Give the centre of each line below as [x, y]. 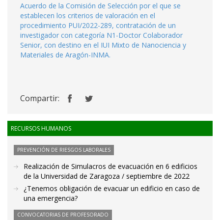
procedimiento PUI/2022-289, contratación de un [98, 25]
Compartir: [40, 98]
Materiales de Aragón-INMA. [65, 55]
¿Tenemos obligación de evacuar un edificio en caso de [112, 188]
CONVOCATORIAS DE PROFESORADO [63, 215]
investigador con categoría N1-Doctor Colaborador [101, 35]
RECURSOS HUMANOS [41, 128]
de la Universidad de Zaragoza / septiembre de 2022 [107, 176]
